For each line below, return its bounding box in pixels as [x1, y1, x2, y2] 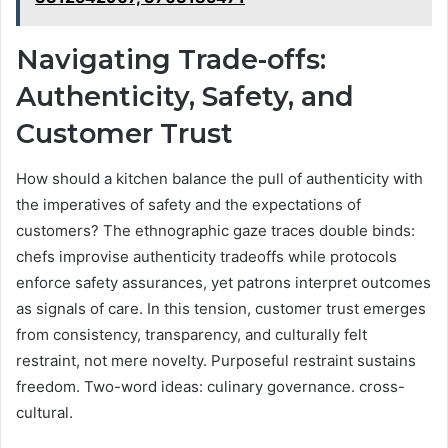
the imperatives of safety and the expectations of [16, 194, 361, 214]
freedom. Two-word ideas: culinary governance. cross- [16, 376, 405, 396]
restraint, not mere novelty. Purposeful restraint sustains [16, 350, 416, 370]
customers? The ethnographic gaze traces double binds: [16, 220, 415, 240]
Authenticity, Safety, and [16, 80, 354, 114]
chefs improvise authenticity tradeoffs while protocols [16, 246, 397, 266]
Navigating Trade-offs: [16, 43, 326, 77]
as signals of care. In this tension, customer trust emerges [16, 298, 426, 318]
